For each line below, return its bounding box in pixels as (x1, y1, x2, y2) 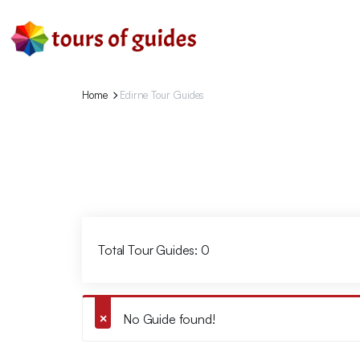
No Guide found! (123, 311, 215, 327)
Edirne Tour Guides (120, 88, 205, 101)
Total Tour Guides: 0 (98, 242, 210, 258)
